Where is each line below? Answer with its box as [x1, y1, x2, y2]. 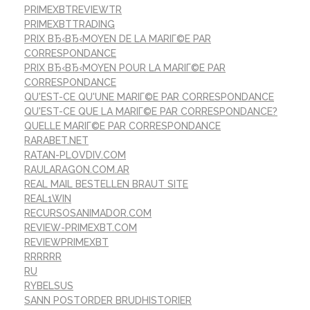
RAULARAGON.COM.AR [24, 163, 129, 175]
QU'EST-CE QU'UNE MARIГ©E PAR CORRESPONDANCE [24, 91, 274, 102]
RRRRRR [24, 250, 62, 262]
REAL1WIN [24, 192, 71, 204]
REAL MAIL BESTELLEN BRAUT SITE [24, 178, 188, 190]
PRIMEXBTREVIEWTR [24, 3, 122, 15]
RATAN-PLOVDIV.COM [24, 149, 126, 161]
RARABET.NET [24, 134, 89, 146]
